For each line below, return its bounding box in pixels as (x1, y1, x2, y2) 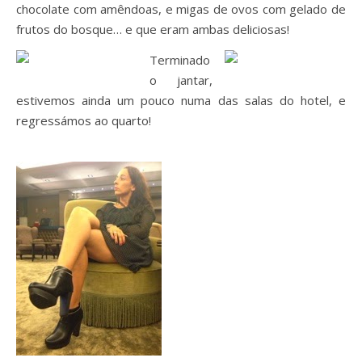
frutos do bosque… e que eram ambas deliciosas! (16, 21, 289, 37)
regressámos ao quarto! (16, 112, 151, 128)
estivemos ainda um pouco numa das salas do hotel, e (16, 92, 346, 108)
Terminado (149, 52, 210, 68)
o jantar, (149, 72, 213, 88)
